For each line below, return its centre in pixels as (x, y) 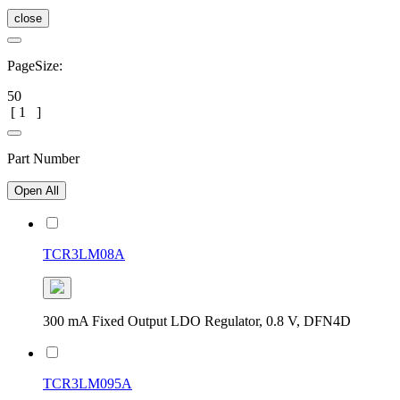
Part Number (43, 158)
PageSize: (37, 65)
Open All (37, 190)
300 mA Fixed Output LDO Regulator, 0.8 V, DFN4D (197, 321)
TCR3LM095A (87, 383)
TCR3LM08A (84, 254)
